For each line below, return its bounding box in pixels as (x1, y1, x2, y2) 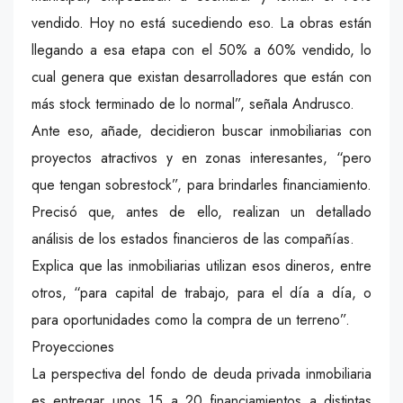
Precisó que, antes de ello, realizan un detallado (31, 201, 372, 222)
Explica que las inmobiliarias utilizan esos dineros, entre (31, 255, 372, 276)
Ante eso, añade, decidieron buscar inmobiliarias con (31, 120, 372, 141)
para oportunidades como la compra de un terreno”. (31, 309, 350, 330)
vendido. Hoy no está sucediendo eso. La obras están (31, 12, 372, 33)
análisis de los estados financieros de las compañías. (31, 228, 354, 249)
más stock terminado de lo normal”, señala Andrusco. (31, 93, 354, 114)
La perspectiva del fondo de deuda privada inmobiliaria (31, 363, 372, 384)
